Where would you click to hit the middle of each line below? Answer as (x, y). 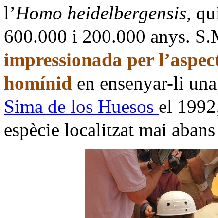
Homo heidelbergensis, (106, 13)
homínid (38, 83)
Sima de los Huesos (81, 106)
